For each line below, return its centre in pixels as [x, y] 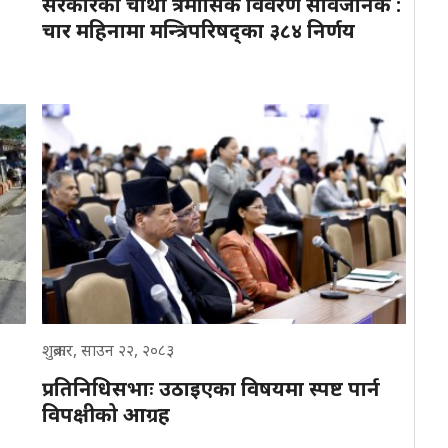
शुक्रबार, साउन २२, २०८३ [108, 349]
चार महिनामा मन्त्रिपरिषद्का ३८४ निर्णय [198, 30]
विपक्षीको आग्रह [106, 414]
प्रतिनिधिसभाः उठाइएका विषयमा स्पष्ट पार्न [211, 388]
